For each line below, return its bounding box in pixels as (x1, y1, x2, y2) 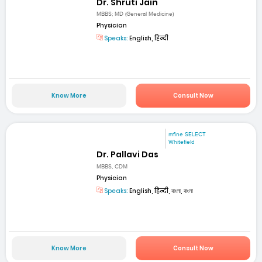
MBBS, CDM (96, 163, 128, 170)
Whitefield (168, 139, 195, 146)
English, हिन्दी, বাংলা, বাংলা (128, 186, 194, 195)
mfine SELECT (168, 131, 206, 139)
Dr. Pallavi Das (96, 149, 159, 161)
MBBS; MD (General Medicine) (96, 10, 174, 18)
